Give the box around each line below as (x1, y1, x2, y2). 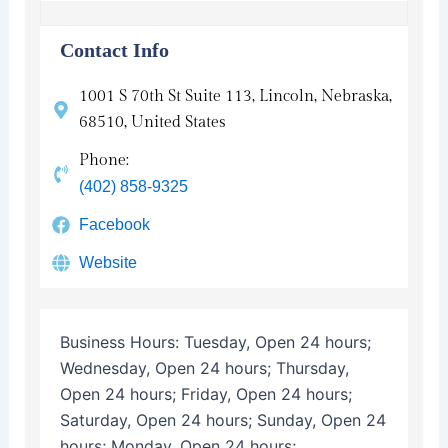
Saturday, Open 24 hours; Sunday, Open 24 (59, 409, 386, 430)
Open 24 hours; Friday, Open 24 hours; (59, 383, 352, 404)
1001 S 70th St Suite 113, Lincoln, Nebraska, (79, 86, 393, 106)
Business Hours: (59, 331, 184, 352)
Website (79, 253, 138, 271)
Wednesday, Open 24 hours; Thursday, (59, 357, 349, 378)
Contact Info (59, 38, 169, 61)
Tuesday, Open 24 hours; (183, 331, 371, 352)
